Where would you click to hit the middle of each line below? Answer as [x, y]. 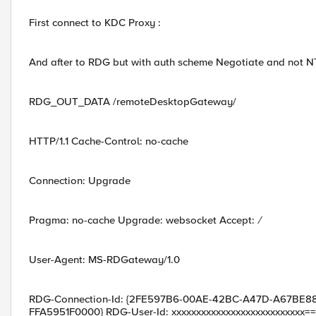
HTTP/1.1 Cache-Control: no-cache [109, 141]
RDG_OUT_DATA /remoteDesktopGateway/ [133, 102]
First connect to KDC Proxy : [95, 23]
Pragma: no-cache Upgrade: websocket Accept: [143, 220]
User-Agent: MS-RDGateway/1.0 [104, 260]
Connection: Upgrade [80, 181]
